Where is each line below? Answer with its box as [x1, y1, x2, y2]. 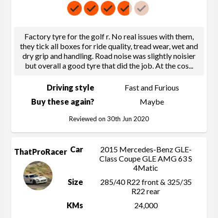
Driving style [47, 83, 94, 92]
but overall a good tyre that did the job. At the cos [25, 61, 189, 71]
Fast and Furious [124, 83, 179, 92]
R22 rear [131, 186, 160, 196]
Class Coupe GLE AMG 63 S [99, 154, 192, 163]
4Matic [133, 163, 158, 173]
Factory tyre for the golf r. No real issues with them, [24, 32, 194, 41]
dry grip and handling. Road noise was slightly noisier [22, 51, 196, 61]
